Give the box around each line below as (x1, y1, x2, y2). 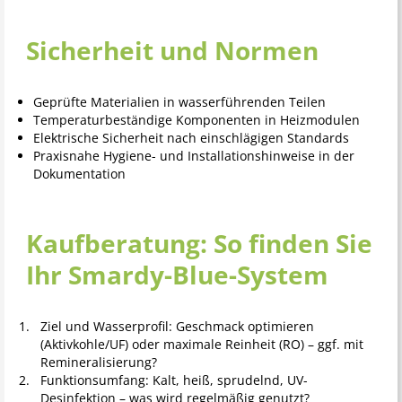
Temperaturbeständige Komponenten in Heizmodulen (32, 111, 360, 129)
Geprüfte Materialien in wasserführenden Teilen (32, 93, 326, 111)
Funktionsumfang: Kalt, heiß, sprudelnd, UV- (40, 371, 308, 389)
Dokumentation (32, 165, 126, 183)
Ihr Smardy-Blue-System (26, 258, 328, 293)
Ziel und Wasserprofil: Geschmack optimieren (40, 318, 314, 336)
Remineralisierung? (40, 354, 157, 371)
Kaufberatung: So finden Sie (26, 226, 372, 261)
